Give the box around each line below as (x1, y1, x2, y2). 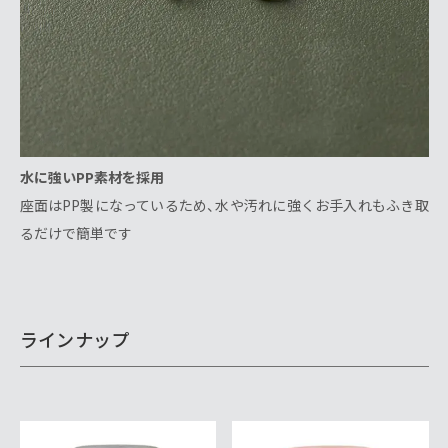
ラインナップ (19, 325, 130, 353)
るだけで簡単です (19, 223, 132, 244)
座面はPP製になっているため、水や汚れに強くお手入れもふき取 (19, 195, 429, 216)
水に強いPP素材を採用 (19, 167, 164, 188)
